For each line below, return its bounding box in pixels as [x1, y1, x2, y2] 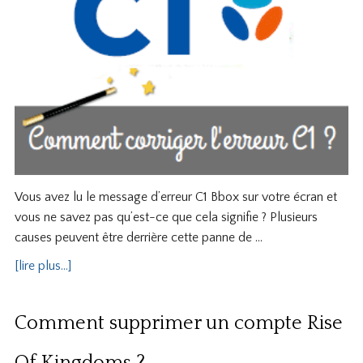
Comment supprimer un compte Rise [14, 312, 343, 334]
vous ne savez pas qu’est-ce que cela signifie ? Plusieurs [14, 209, 318, 224]
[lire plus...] [14, 258, 71, 273]
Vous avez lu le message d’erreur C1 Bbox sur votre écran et [14, 189, 337, 204]
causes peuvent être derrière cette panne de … [14, 229, 263, 245]
